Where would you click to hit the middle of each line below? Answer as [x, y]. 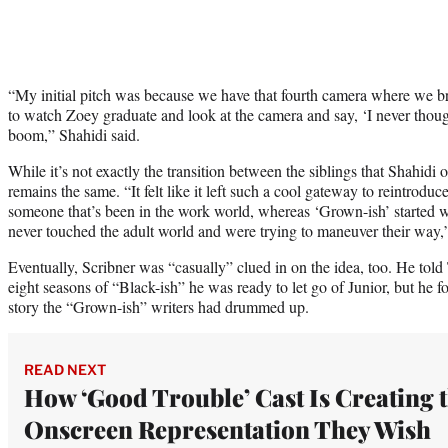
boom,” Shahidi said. [74, 134]
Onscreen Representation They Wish [227, 428]
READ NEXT [65, 369]
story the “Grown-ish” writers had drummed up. [158, 306]
